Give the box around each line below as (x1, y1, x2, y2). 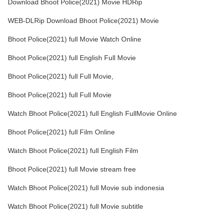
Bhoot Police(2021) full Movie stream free (8, 165, 136, 174)
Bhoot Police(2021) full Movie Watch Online (8, 35, 141, 44)
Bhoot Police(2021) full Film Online (8, 128, 115, 136)
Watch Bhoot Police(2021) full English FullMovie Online (8, 109, 177, 118)
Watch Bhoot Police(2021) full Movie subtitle (8, 202, 143, 211)
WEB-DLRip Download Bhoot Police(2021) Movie (8, 17, 159, 25)
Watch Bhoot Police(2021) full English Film (8, 147, 138, 155)
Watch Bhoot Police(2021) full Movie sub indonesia (8, 184, 164, 192)
